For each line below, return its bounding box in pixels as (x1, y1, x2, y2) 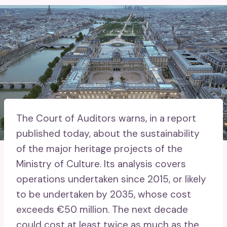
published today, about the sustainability (16, 127, 200, 140)
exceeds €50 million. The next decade (16, 203, 188, 216)
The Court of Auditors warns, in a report (16, 111, 196, 125)
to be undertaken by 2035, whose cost (16, 187, 191, 201)
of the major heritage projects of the (16, 142, 182, 155)
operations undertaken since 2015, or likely (16, 172, 206, 185)
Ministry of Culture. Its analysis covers (16, 157, 186, 170)
